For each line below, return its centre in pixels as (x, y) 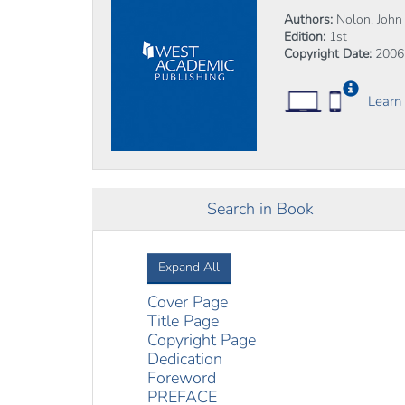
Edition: (305, 37)
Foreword (182, 378)
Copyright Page (202, 340)
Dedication (185, 359)
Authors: (308, 19)
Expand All (189, 267)
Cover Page (188, 302)
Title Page (183, 321)
